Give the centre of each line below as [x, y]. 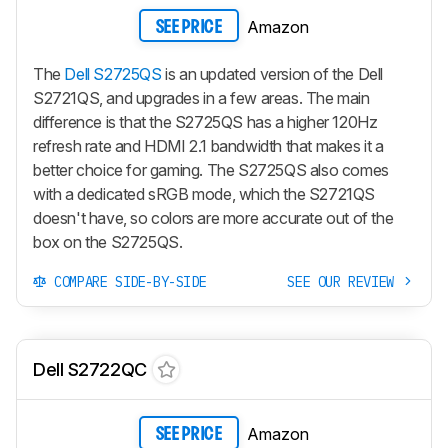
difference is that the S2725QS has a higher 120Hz [205, 122]
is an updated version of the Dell [272, 74]
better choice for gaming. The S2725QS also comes [211, 170]
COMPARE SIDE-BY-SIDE [126, 282]
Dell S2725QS [113, 74]
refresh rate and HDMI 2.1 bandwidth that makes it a [208, 146]
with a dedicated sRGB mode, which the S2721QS [204, 194]
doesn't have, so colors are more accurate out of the [213, 218]
